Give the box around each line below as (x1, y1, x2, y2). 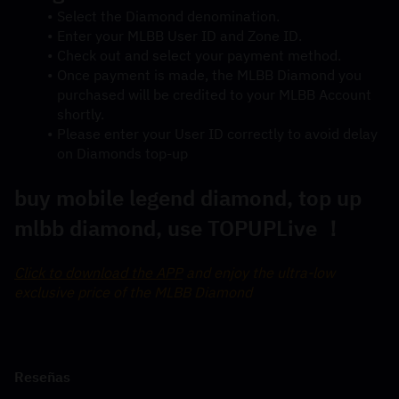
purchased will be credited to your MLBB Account (57, 85, 371, 104)
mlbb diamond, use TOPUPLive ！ (14, 214, 344, 243)
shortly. (57, 105, 104, 124)
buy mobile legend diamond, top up (14, 183, 362, 213)
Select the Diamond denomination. (56, 7, 280, 26)
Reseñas (14, 367, 70, 386)
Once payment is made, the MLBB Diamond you (56, 66, 362, 85)
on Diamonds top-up (57, 144, 188, 163)
